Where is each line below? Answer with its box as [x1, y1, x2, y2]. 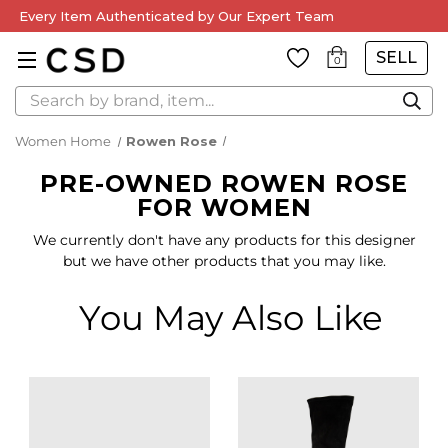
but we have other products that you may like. [62, 252, 386, 270]
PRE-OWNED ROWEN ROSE [40, 169, 408, 198]
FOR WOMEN [136, 193, 312, 222]
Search [15, 87, 63, 105]
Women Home [15, 133, 111, 149]
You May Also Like [79, 297, 384, 339]
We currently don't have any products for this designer [32, 231, 416, 249]
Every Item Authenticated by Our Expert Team [19, 7, 334, 24]
